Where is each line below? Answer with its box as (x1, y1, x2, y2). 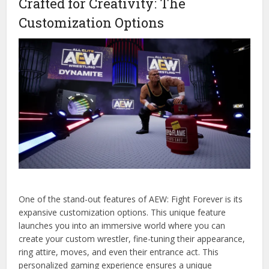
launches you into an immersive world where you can (19, 220, 226, 232)
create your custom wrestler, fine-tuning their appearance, (19, 233, 246, 245)
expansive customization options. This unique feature (19, 207, 226, 219)
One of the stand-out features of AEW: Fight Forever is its (19, 193, 243, 205)
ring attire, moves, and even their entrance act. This (19, 246, 219, 258)
